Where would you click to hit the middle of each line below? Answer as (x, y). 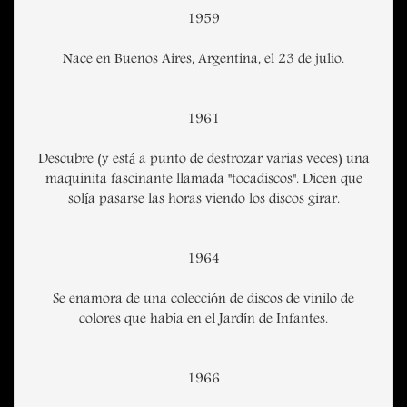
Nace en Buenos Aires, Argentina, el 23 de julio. (203, 60)
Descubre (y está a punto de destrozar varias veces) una (203, 160)
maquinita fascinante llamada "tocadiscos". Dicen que (203, 180)
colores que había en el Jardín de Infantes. (203, 320)
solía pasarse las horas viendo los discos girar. (203, 200)
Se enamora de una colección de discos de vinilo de (203, 300)
